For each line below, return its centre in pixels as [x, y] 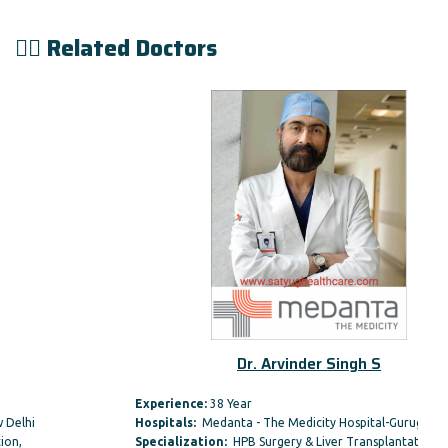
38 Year [150, 403]
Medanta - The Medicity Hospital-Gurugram [243, 422]
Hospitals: [88, 422]
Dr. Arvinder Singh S [228, 363]
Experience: [92, 403]
